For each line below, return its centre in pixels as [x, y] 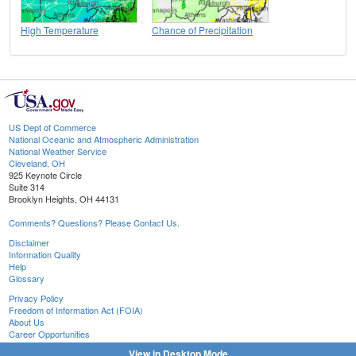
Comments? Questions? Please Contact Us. [94, 223]
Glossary [27, 279]
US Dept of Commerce [52, 128]
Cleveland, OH [37, 163]
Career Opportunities [49, 334]
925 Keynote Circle [45, 175]
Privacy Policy [36, 298]
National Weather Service [58, 151]
